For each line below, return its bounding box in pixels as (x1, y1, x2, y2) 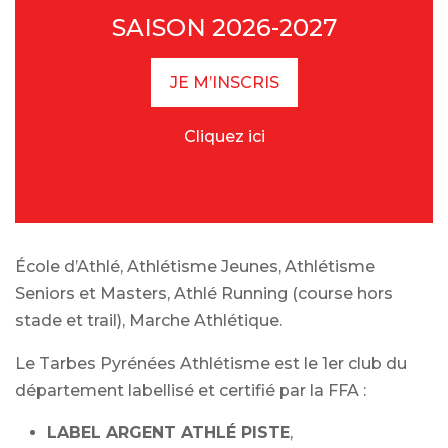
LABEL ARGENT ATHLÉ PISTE (47, 423, 290, 442)
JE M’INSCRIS (169, 73, 279, 92)
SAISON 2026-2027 (111, 13, 337, 42)
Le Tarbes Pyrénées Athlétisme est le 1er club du (15, 354, 407, 373)
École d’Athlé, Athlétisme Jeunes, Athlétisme (15, 257, 375, 276)
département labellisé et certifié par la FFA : (15, 381, 366, 400)
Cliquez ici (183, 127, 265, 146)
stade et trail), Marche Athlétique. (15, 311, 282, 330)
